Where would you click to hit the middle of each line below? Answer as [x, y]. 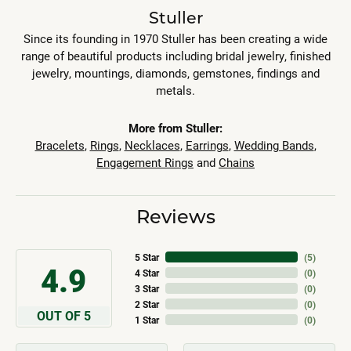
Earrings [207, 146]
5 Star [147, 257]
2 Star [147, 304]
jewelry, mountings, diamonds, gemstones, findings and [175, 74]
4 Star [147, 273]
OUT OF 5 [63, 316]
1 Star [147, 320]
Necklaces [152, 146]
